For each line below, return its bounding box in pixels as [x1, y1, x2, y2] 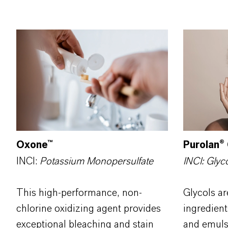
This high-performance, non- [16, 188, 142, 198]
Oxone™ [16, 140, 53, 151]
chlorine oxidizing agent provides [16, 204, 161, 214]
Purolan [183, 139, 219, 150]
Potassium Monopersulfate [40, 156, 156, 167]
